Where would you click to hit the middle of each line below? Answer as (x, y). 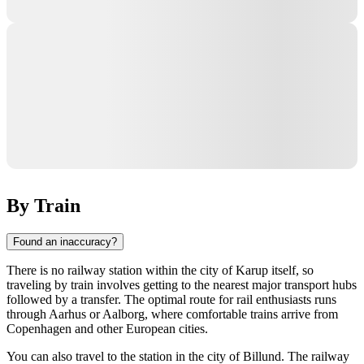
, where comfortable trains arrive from (241, 314)
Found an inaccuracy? (65, 241)
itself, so (291, 270)
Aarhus (67, 314)
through (28, 314)
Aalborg (123, 314)
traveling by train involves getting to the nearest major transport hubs (182, 284)
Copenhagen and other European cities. (107, 328)
